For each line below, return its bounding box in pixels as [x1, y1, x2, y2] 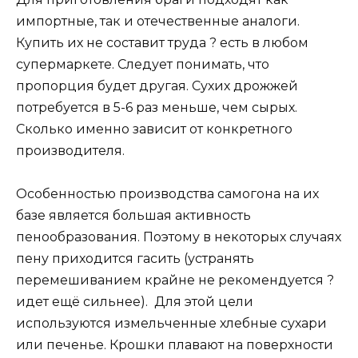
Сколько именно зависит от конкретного [16, 121, 292, 137]
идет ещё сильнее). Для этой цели [16, 294, 253, 310]
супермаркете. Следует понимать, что [16, 57, 269, 73]
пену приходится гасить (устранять [16, 251, 254, 267]
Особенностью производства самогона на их [16, 186, 319, 202]
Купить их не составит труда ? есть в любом [16, 35, 308, 51]
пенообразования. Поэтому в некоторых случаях [16, 229, 341, 245]
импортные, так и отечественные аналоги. [16, 14, 300, 30]
